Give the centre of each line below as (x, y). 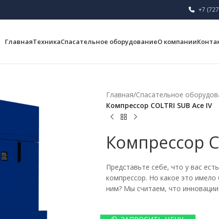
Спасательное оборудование (109, 42)
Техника (46, 42)
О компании (177, 42)
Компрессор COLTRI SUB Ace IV (159, 105)
